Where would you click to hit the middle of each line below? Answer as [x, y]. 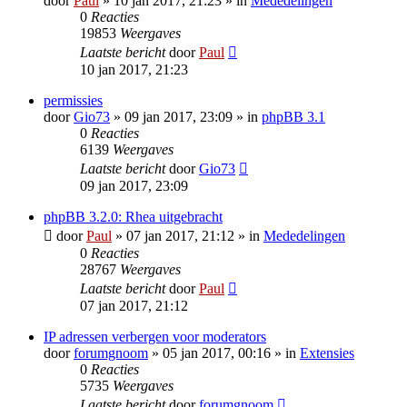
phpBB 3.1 [293, 117]
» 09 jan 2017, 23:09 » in [186, 117]
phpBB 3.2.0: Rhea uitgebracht [133, 217]
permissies [73, 101]
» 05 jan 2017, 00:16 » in [224, 353]
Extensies [327, 353]
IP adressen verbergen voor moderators [155, 337]
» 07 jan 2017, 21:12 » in [188, 236]
